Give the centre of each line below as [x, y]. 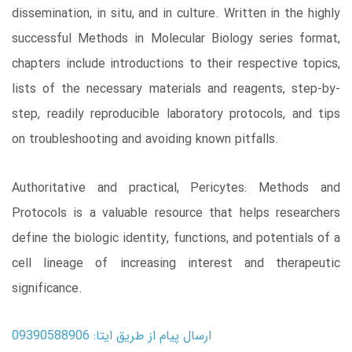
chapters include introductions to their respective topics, [176, 64]
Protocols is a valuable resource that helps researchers [176, 213]
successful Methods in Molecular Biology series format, [176, 38]
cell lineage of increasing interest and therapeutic [176, 263]
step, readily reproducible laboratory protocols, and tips [176, 114]
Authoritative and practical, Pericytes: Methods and [176, 188]
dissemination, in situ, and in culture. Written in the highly [176, 13]
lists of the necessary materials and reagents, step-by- [176, 89]
